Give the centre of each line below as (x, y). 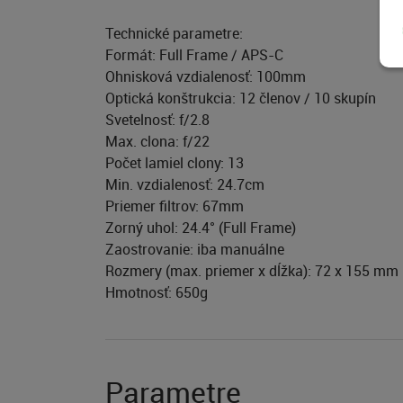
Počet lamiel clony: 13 (175, 163)
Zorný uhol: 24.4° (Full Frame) (201, 228)
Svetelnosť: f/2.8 (157, 120)
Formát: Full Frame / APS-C (194, 55)
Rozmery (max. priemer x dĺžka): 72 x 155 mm (252, 271)
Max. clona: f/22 (157, 142)
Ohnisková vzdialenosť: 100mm (206, 77)
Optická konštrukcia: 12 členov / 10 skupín (241, 99)
